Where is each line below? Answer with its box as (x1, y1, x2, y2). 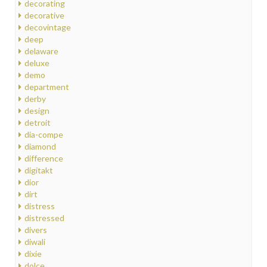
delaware (24, 46, 58, 57)
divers (24, 225, 47, 235)
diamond (24, 141, 56, 152)
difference (24, 153, 63, 164)
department (24, 82, 69, 92)
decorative (24, 10, 64, 21)
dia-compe (24, 129, 63, 140)
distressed (24, 213, 64, 223)
